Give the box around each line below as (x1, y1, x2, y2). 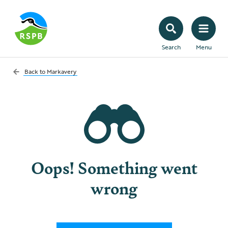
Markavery (47, 67, 76, 76)
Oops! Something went (31, 155, 197, 179)
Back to (24, 67, 47, 76)
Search (161, 42, 181, 51)
